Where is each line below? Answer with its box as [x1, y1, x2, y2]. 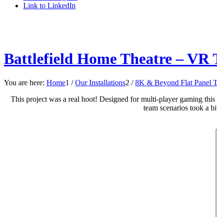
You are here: [4, 78, 45, 87]
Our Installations [75, 78, 125, 87]
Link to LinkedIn [23, 1, 76, 10]
